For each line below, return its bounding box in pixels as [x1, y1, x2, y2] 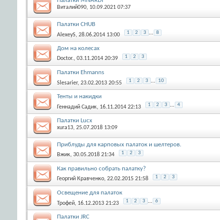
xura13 [57, 124, 73, 131]
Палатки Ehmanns [57, 69, 104, 76]
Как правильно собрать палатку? [57, 165, 146, 172]
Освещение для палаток [57, 189, 122, 196]
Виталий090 [57, 4, 86, 10]
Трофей [57, 200, 75, 206]
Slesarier [57, 80, 78, 86]
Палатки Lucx [57, 117, 92, 124]
